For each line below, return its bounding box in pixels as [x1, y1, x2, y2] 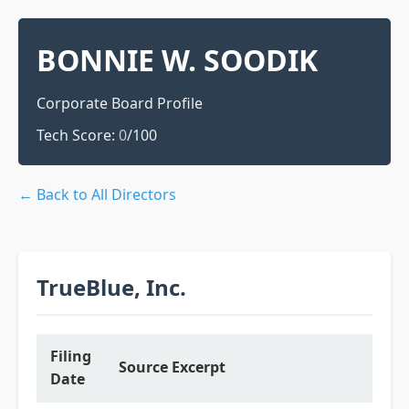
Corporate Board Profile [37, 93, 203, 113]
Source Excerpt [119, 357, 225, 377]
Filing [50, 346, 91, 366]
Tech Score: [37, 125, 119, 145]
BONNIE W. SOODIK [37, 40, 318, 79]
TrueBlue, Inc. [37, 272, 186, 302]
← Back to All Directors [18, 184, 176, 204]
